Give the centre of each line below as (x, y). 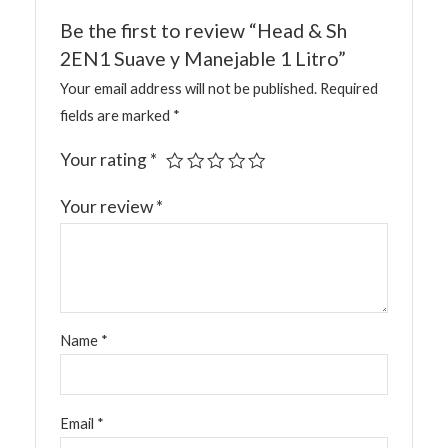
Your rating (105, 160)
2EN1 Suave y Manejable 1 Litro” (203, 58)
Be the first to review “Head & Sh (204, 30)
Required (349, 89)
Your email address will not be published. (189, 89)
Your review (108, 207)
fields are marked (117, 116)
